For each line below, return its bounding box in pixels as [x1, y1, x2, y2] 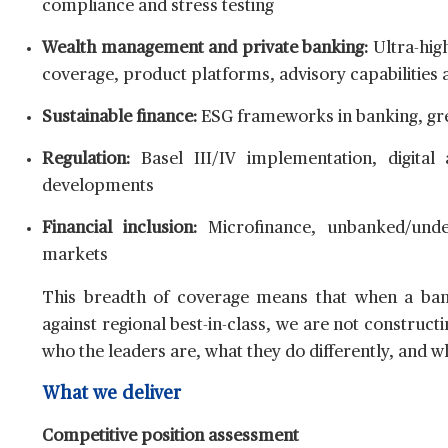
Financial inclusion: [42, 220, 197, 238]
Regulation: [42, 151, 130, 169]
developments [42, 178, 154, 196]
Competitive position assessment [42, 428, 299, 446]
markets [42, 247, 108, 265]
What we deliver [42, 385, 181, 404]
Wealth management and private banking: [42, 40, 369, 58]
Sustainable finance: [42, 109, 197, 127]
